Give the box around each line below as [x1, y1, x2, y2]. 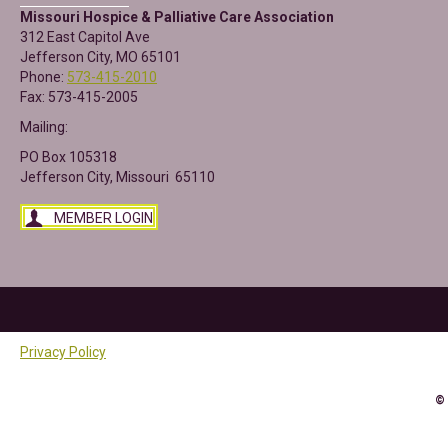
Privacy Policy [20, 344, 106, 361]
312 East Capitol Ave [20, 29, 150, 45]
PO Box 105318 [20, 149, 117, 165]
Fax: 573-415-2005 [20, 89, 138, 105]
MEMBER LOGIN [54, 210, 153, 227]
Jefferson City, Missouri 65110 [20, 169, 215, 185]
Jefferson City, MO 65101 [20, 49, 181, 65]
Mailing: [20, 119, 68, 135]
